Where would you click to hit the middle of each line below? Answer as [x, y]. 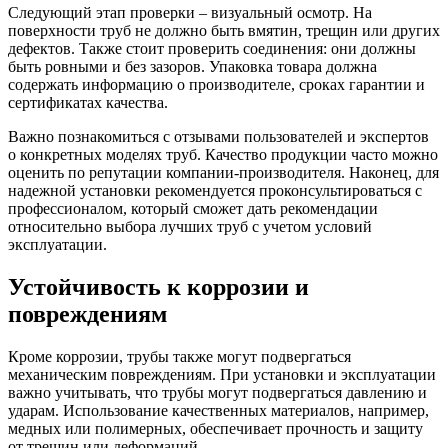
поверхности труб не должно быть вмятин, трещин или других [224, 30]
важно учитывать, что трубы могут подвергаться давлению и [217, 392]
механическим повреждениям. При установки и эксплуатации [222, 374]
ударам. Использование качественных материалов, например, [218, 410]
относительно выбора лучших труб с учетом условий [190, 226]
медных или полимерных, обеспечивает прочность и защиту [215, 428]
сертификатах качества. [88, 102]
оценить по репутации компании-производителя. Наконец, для [223, 172]
